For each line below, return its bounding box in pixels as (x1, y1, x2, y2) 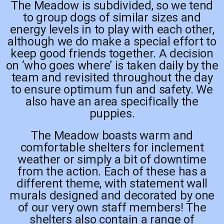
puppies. (89, 106, 135, 120)
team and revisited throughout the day (11, 70, 213, 84)
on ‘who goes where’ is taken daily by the (5, 58, 218, 72)
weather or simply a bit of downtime (17, 152, 206, 166)
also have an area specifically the (25, 94, 198, 108)
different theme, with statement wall (16, 176, 208, 190)
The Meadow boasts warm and (30, 128, 193, 142)
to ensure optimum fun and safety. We (11, 82, 213, 96)
